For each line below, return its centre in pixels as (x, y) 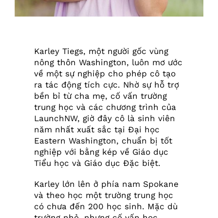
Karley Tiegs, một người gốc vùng (101, 51)
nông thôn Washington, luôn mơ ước (108, 63)
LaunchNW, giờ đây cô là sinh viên (104, 118)
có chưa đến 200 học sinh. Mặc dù (106, 207)
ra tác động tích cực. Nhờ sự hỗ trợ (106, 85)
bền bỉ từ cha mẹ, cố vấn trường (100, 96)
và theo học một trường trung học (103, 195)
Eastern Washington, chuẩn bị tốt (103, 141)
